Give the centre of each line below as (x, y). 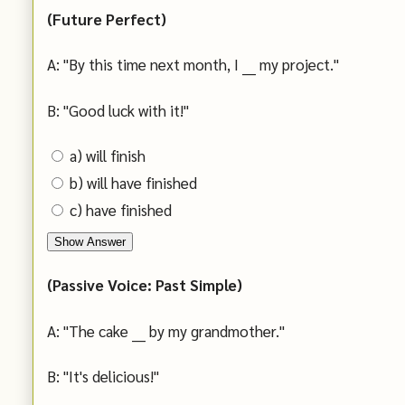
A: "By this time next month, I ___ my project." (193, 65)
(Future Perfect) (107, 19)
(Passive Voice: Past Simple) (145, 285)
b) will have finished (133, 183)
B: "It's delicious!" (103, 377)
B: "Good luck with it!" (118, 110)
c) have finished (121, 210)
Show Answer (90, 242)
